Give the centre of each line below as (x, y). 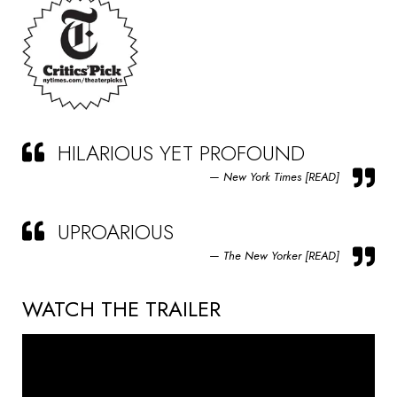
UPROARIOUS (116, 232)
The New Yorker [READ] (281, 256)
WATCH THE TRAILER (121, 309)
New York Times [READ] (281, 177)
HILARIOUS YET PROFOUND (181, 153)
